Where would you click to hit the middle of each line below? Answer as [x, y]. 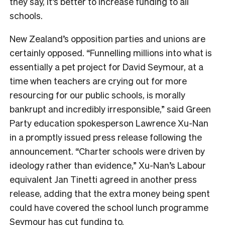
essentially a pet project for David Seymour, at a [106, 66]
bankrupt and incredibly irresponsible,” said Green [110, 108]
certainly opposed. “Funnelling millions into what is [111, 52]
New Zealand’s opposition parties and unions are [107, 38]
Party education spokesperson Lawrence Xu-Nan [109, 123]
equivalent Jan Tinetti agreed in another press [103, 179]
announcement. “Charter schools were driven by [107, 151]
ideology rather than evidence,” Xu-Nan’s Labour [108, 165]
